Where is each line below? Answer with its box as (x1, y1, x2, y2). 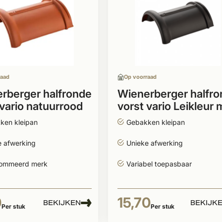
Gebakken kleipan (126, 118, 185, 126)
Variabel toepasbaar (126, 160, 192, 168)
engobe (117, 112, 156, 125)
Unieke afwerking (126, 139, 183, 147)
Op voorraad (123, 73, 157, 80)
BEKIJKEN (43, 198, 81, 207)
